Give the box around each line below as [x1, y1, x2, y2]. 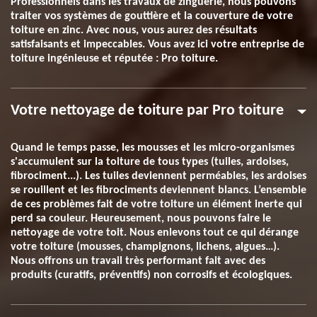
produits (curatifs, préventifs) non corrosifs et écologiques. [11, 270, 292, 281]
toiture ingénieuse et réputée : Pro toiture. [11, 53, 218, 64]
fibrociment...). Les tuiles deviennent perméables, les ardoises [11, 171, 306, 182]
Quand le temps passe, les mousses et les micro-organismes [11, 142, 294, 154]
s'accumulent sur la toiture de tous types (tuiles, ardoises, [11, 156, 289, 168]
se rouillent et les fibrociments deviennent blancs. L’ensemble [11, 185, 306, 196]
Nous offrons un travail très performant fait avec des [11, 255, 265, 267]
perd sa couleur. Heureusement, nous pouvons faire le [11, 213, 271, 224]
